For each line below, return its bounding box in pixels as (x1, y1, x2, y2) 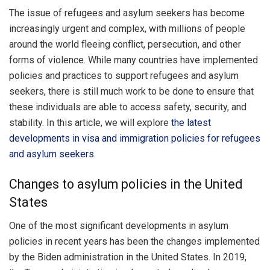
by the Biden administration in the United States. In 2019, (9, 251, 246, 263)
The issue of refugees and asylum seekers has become (9, 7, 245, 19)
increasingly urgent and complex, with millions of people (9, 23, 245, 35)
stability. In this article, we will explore (9, 117, 171, 129)
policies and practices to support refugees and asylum (9, 70, 239, 82)
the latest (171, 117, 211, 129)
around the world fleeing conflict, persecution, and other (9, 39, 241, 51)
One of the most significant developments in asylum (9, 219, 228, 231)
